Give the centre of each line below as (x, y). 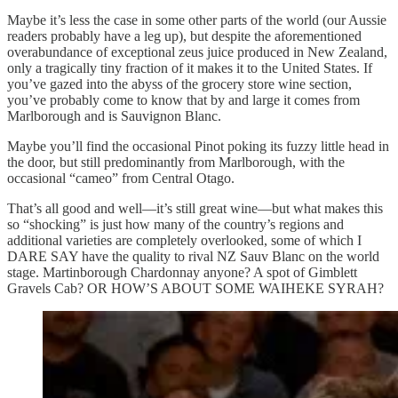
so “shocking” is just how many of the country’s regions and (175, 225)
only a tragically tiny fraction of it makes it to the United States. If (190, 68)
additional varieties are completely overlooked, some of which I (184, 241)
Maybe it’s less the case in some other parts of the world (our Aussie (197, 20)
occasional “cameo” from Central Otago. (121, 179)
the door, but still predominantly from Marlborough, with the (176, 163)
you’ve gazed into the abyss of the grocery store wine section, (179, 84)
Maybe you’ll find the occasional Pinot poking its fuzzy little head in (198, 147)
